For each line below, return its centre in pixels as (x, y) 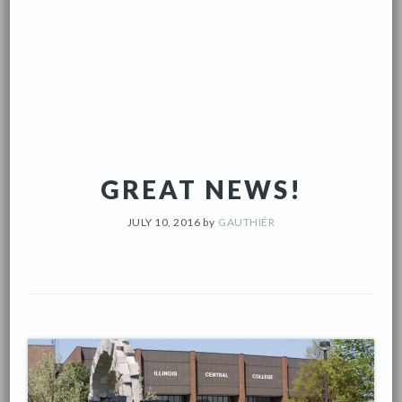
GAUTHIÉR (247, 222)
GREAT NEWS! (201, 189)
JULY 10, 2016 (164, 222)
